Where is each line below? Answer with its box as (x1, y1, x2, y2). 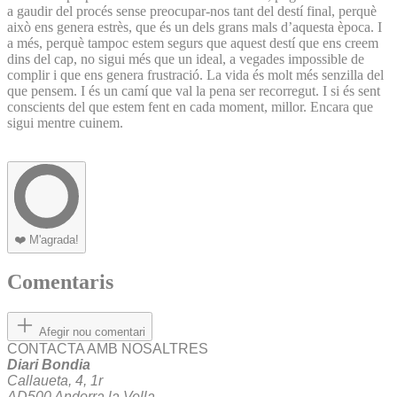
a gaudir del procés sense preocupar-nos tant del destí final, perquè (7, 3, 377, 19)
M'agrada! (29, 232, 79, 246)
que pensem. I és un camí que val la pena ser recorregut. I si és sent (7, 82, 380, 98)
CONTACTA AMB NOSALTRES (7, 341, 208, 357)
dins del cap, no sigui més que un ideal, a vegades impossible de (7, 51, 364, 66)
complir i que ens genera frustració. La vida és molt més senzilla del (7, 66, 384, 82)
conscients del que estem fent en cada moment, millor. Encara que (7, 98, 373, 114)
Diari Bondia (7, 357, 90, 373)
